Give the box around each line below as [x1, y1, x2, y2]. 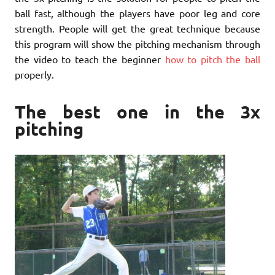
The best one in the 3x [15, 101, 260, 123]
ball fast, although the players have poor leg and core [15, 6, 260, 19]
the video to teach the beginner [15, 52, 165, 65]
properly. [15, 68, 54, 80]
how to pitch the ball [165, 52, 261, 65]
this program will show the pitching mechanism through [15, 37, 260, 50]
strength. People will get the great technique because [15, 21, 260, 34]
